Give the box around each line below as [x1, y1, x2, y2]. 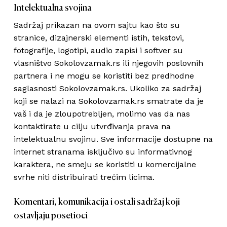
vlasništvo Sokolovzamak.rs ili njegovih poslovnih [13, 58, 203, 68]
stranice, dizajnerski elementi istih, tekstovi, [13, 33, 184, 43]
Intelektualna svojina [13, 4, 92, 13]
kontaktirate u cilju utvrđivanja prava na [13, 122, 171, 131]
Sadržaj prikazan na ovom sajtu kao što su [13, 20, 180, 30]
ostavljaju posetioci [13, 211, 88, 220]
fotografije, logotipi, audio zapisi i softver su [13, 46, 183, 55]
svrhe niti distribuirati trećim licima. [13, 172, 155, 182]
